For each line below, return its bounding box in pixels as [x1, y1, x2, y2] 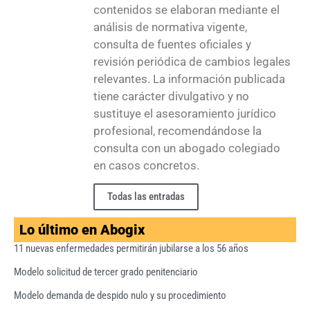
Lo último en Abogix [19, 221, 145, 239]
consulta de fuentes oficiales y [93, 37, 251, 51]
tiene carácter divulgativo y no [93, 89, 249, 103]
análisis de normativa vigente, [93, 19, 247, 34]
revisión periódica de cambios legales [93, 54, 291, 69]
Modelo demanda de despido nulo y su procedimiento [14, 289, 226, 302]
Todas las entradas [107, 190, 185, 203]
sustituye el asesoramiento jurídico [93, 106, 276, 120]
